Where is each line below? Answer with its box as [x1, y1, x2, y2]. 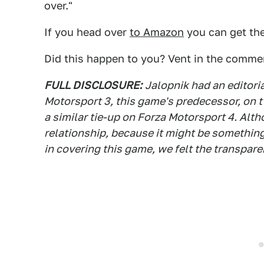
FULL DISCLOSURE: [44, 79, 142, 91]
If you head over [44, 26, 130, 38]
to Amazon [130, 26, 184, 38]
